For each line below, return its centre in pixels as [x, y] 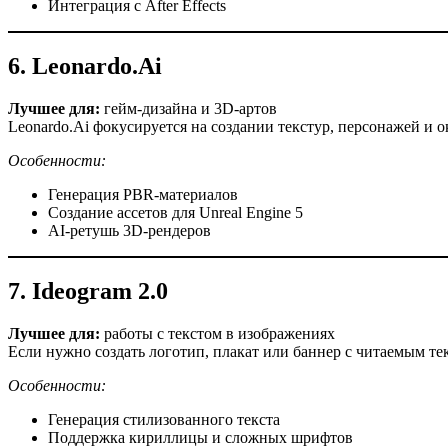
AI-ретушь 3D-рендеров [129, 230]
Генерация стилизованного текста [164, 419]
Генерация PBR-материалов [143, 194]
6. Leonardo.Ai [85, 65]
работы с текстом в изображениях [217, 333]
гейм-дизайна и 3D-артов [188, 108]
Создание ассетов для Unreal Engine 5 [175, 212]
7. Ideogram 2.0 [88, 290]
